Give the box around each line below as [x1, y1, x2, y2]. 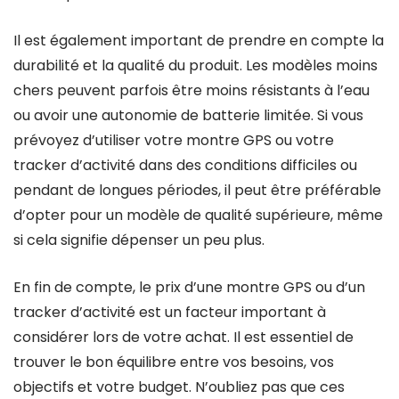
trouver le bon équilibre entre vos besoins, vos [13, 352, 334, 372]
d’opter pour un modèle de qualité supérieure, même [13, 205, 383, 225]
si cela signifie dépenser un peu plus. [13, 230, 265, 250]
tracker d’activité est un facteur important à [13, 302, 326, 322]
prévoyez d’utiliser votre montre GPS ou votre [13, 130, 334, 151]
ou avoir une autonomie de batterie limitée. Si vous [13, 105, 363, 126]
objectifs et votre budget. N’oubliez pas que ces [13, 377, 345, 397]
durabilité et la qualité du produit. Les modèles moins [13, 55, 378, 76]
